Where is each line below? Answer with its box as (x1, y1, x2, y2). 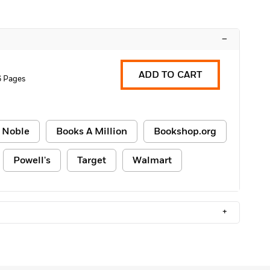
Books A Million (56, 125, 127, 138)
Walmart (133, 154, 172, 167)
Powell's (13, 154, 51, 167)
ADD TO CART (139, 68, 202, 81)
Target (77, 154, 106, 167)
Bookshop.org (154, 125, 216, 138)
